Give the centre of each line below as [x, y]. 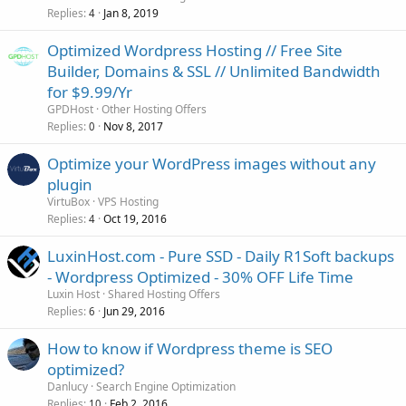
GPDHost [70, 110]
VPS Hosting [128, 202]
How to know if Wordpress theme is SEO [190, 349]
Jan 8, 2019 [131, 14]
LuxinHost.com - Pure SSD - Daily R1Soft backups [221, 256]
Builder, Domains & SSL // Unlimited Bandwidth [214, 72]
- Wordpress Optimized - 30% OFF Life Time [200, 277]
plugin [70, 185]
